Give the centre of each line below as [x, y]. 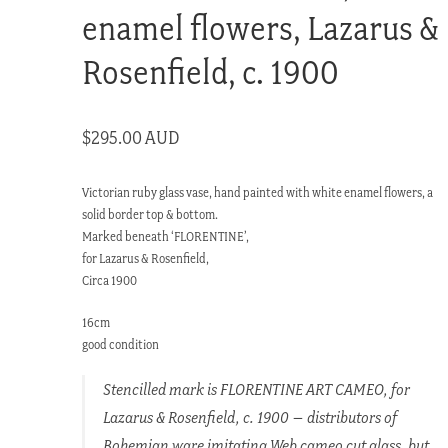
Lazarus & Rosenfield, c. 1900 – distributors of [249, 417]
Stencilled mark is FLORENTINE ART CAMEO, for [256, 389]
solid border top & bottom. [150, 214]
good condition [121, 344]
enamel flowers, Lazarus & [261, 27]
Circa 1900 [110, 280]
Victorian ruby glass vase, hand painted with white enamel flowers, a [258, 192]
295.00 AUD [136, 137]
